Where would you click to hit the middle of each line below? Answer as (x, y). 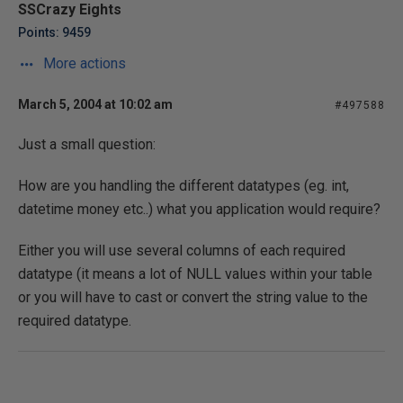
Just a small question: (87, 144)
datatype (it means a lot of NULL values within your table (195, 273)
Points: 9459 (54, 32)
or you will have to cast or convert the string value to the (193, 297)
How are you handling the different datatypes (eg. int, (184, 185)
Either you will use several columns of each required (182, 250)
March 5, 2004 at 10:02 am (95, 104)
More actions (83, 63)
